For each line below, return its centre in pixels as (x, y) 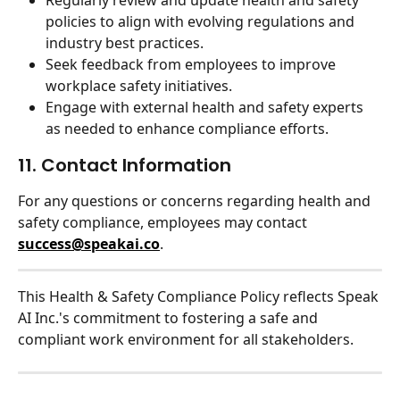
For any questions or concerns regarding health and (196, 201)
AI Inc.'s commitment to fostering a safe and (170, 318)
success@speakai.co (89, 244)
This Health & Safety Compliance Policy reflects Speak (200, 297)
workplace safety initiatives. (139, 86)
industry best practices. (125, 43)
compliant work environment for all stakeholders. (186, 340)
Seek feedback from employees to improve (192, 65)
